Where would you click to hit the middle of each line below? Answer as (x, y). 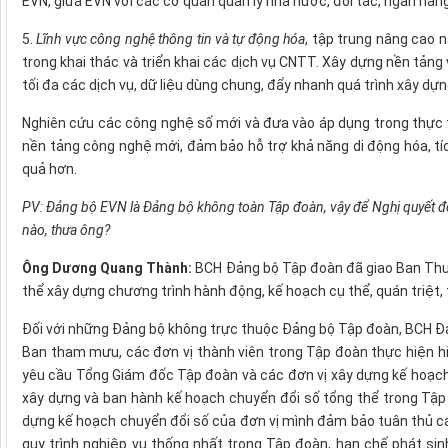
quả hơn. (49, 169)
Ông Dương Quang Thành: (107, 268)
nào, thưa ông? (66, 230)
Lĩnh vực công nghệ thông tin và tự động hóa (171, 39)
